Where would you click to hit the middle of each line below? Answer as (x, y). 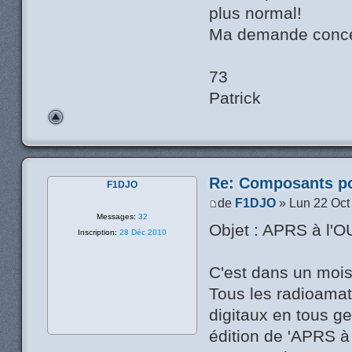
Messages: (117, 217)
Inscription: (98, 233)
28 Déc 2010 (142, 233)
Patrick (235, 98)
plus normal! (256, 13)
